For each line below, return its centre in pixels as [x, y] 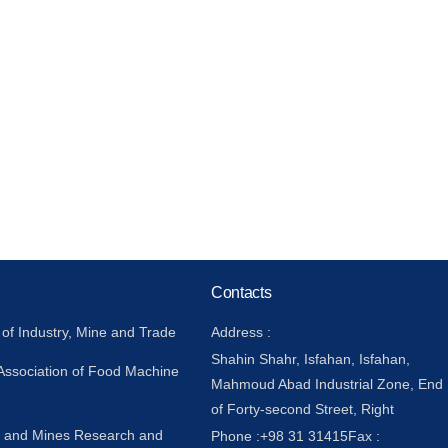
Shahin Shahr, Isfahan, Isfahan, [310, 359]
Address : [240, 332]
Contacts [241, 293]
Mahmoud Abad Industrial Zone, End [326, 384]
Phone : [235, 436]
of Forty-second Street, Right [302, 409]
